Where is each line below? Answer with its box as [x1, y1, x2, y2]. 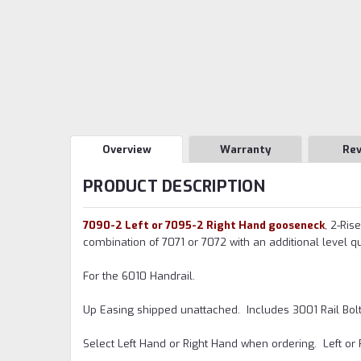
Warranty [220, 142, 272, 156]
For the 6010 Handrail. [83, 268, 195, 283]
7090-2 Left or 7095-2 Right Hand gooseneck [83, 218, 325, 232]
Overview [102, 142, 151, 156]
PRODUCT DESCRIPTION [83, 175, 265, 197]
